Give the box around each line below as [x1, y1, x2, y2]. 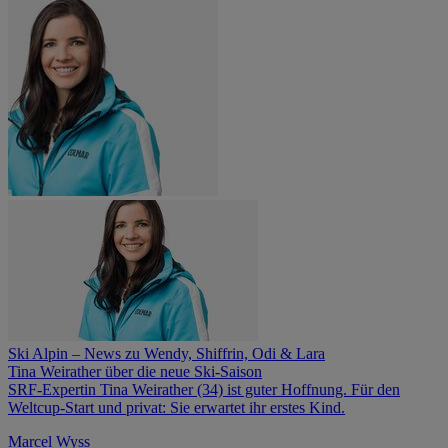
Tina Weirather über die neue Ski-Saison [8, 362, 262, 380]
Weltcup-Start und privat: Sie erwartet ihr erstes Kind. [8, 398, 345, 416]
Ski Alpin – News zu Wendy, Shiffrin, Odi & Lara [8, 344, 325, 362]
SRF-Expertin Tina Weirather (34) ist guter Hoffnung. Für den [8, 380, 400, 398]
